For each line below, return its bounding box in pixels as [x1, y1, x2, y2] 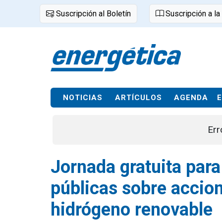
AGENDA [174, 93, 208, 102]
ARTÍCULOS [115, 93, 162, 102]
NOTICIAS [63, 93, 103, 102]
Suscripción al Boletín [54, 9, 131, 18]
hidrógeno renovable [51, 199, 213, 220]
